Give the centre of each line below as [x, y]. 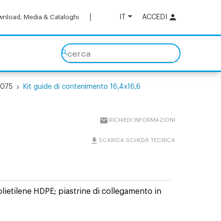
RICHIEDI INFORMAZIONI [142, 120]
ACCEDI [154, 17]
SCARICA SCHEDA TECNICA [137, 140]
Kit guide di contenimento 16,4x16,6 [82, 87]
